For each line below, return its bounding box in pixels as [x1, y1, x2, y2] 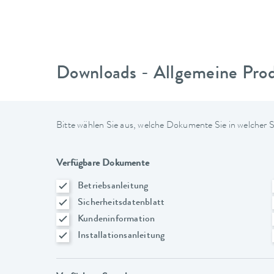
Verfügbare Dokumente [56, 158, 149, 169]
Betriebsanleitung [78, 181, 149, 191]
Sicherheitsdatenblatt [78, 198, 165, 208]
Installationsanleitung [78, 231, 165, 241]
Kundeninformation [78, 214, 155, 224]
